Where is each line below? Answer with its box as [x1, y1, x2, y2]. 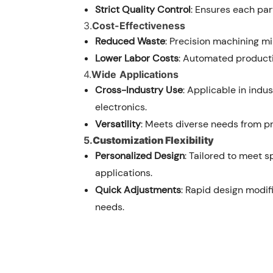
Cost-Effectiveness [92, 19, 185, 32]
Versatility [95, 117, 141, 130]
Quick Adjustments [95, 183, 182, 196]
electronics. [95, 100, 147, 113]
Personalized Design [95, 149, 185, 162]
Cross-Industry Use [95, 83, 183, 96]
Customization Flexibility [93, 133, 214, 146]
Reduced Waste [95, 34, 166, 48]
